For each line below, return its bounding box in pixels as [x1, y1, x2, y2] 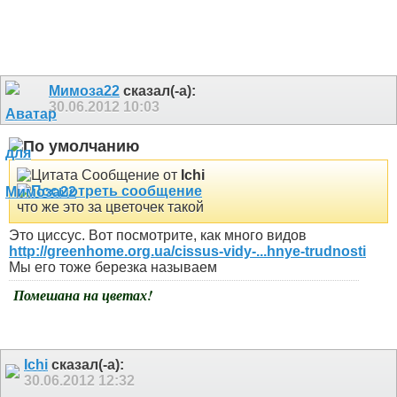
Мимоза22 [49, 83, 120, 99]
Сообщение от [78, 167, 181, 183]
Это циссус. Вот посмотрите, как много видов [9, 227, 307, 243]
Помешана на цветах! [13, 284, 152, 305]
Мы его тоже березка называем [9, 259, 217, 275]
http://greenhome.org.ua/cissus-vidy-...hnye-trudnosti [9, 243, 366, 259]
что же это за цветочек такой [17, 198, 204, 214]
